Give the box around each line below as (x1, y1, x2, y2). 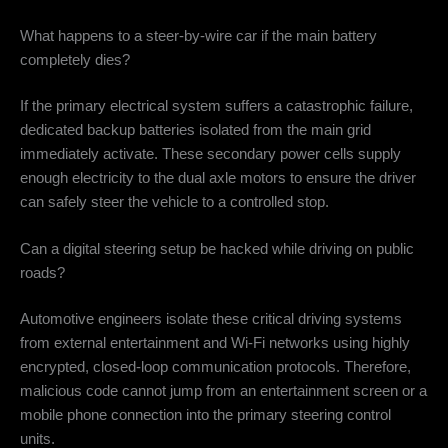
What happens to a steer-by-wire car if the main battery (20, 27, 377, 44)
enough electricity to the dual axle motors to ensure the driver (20, 169, 416, 186)
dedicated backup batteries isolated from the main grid (20, 121, 371, 138)
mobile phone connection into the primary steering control (20, 406, 391, 423)
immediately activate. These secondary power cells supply (20, 145, 401, 162)
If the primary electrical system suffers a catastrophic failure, (20, 97, 413, 114)
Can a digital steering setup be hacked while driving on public (20, 241, 414, 258)
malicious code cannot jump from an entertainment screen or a (20, 382, 427, 399)
